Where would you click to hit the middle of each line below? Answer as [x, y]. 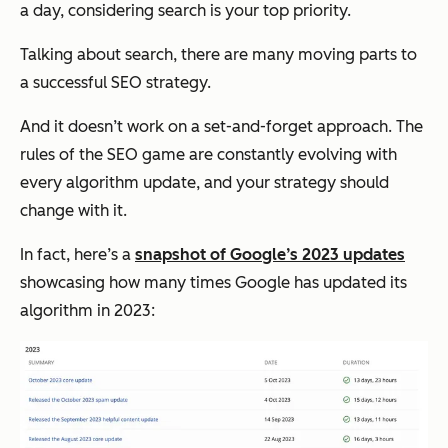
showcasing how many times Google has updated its [213, 283]
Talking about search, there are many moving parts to [218, 55]
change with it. [73, 211]
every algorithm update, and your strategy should [204, 183]
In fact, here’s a [77, 255]
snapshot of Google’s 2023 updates [270, 255]
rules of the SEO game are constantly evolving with [208, 155]
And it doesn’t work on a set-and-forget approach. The [221, 127]
